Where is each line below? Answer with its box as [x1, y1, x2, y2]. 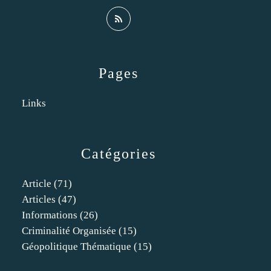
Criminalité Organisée [22, 225, 116, 237]
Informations [22, 209, 77, 221]
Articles [22, 194, 56, 205]
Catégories [81, 146, 156, 162]
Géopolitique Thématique [22, 241, 131, 252]
